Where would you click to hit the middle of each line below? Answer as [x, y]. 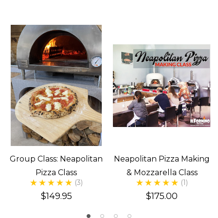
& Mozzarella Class [162, 173]
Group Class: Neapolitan [56, 159]
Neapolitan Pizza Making [162, 159]
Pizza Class [56, 173]
